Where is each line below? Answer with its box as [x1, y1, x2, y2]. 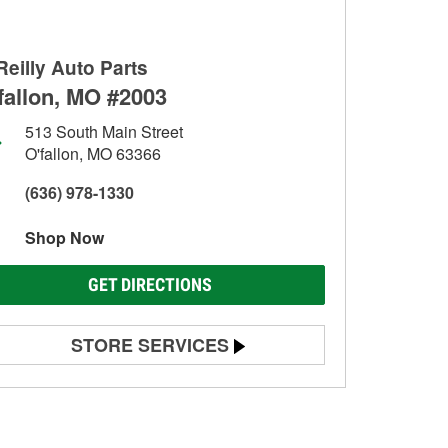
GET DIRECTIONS [88, 274, 212, 295]
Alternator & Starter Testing [36, 412, 208, 432]
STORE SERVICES [71, 332, 229, 358]
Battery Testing [36, 377, 131, 397]
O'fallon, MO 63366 [25, 142, 161, 165]
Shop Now [25, 226, 104, 249]
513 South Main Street [25, 120, 183, 143]
